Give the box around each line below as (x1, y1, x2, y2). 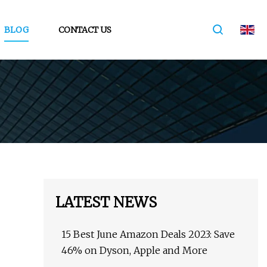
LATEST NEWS (55, 193, 157, 212)
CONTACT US (58, 24, 111, 35)
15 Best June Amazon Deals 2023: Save (61, 228, 235, 241)
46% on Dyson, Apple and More (61, 244, 207, 257)
